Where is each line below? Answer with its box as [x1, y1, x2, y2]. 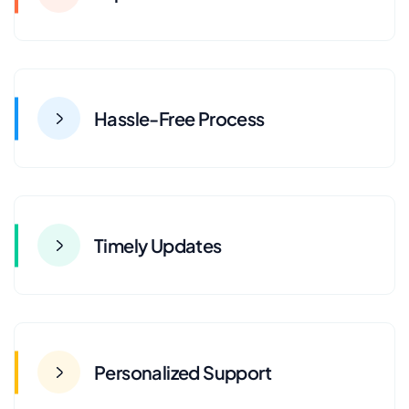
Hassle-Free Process [94, 106, 265, 130]
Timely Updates [94, 233, 222, 257]
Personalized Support [94, 360, 271, 383]
